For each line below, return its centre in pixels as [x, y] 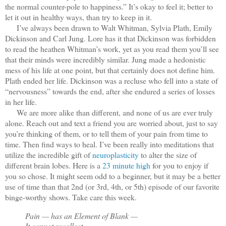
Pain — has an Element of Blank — [81, 216]
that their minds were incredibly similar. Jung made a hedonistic [105, 60]
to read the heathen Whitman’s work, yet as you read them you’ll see [112, 49]
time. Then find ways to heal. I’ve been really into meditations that [109, 144]
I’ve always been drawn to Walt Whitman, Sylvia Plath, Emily [109, 28]
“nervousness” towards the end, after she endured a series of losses [110, 91]
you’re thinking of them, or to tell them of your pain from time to [106, 134]
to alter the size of [168, 155]
